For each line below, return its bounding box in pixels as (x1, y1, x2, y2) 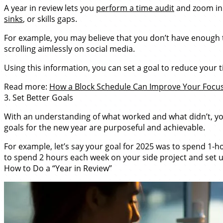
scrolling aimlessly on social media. (4, 43, 135, 54)
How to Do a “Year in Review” (4, 163, 112, 174)
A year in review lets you (4, 2, 96, 13)
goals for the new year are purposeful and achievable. (4, 122, 205, 133)
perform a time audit (96, 2, 174, 13)
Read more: (4, 81, 49, 92)
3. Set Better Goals (4, 92, 73, 103)
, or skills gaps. (23, 13, 77, 24)
